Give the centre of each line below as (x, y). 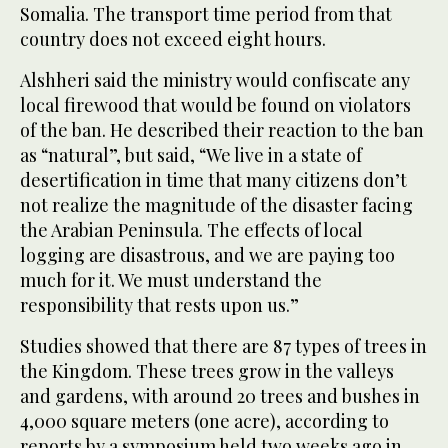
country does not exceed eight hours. (173, 39)
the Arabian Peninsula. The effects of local (191, 230)
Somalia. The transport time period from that (206, 14)
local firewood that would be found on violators (215, 105)
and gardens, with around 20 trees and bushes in (220, 396)
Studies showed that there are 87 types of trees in (223, 346)
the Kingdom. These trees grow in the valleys (207, 371)
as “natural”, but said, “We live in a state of (191, 155)
